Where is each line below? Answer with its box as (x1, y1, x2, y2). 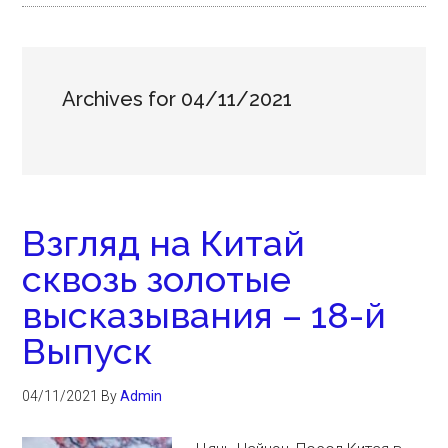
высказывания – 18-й (22, 294, 387, 336)
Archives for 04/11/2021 (62, 87, 293, 111)
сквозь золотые (22, 258, 292, 300)
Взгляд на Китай (22, 222, 306, 264)
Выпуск (22, 330, 153, 372)
